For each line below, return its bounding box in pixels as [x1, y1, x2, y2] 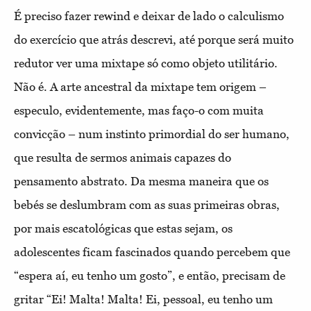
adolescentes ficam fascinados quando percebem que [14, 244, 290, 259]
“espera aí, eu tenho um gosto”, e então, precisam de [14, 268, 285, 283]
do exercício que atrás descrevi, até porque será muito [14, 32, 294, 47]
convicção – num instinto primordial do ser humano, [14, 126, 289, 141]
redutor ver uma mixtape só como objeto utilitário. [14, 56, 278, 70]
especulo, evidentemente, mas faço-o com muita [14, 103, 264, 117]
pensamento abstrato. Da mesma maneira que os [14, 174, 269, 188]
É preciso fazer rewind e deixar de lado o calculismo [14, 8, 284, 23]
